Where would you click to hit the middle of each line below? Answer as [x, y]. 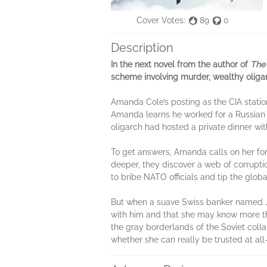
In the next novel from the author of [181, 64]
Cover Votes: [161, 20]
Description [142, 47]
